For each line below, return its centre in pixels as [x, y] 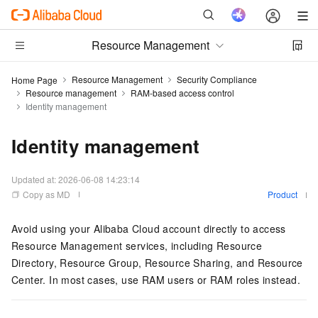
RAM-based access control [182, 93]
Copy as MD [46, 194]
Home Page [34, 79]
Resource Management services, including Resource [137, 246]
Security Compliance [217, 79]
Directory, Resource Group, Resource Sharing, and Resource [157, 263]
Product [283, 194]
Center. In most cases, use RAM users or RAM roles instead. [156, 280]
